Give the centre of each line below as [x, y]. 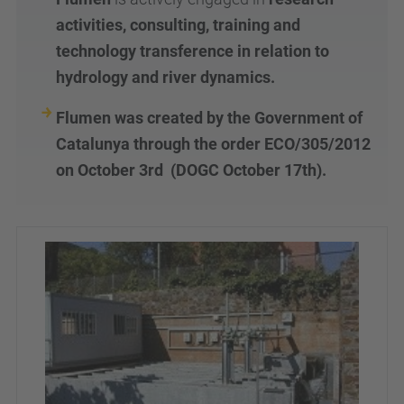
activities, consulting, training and [178, 25]
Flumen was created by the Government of [209, 118]
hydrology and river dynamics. [165, 77]
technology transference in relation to [193, 51]
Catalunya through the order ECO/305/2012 [213, 144]
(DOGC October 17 [233, 170]
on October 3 [102, 170]
